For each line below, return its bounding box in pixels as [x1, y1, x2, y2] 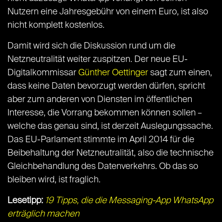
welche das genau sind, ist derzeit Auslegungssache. [7, 122, 213, 131]
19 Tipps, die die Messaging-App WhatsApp [45, 196, 213, 206]
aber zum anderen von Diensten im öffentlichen [7, 95, 192, 105]
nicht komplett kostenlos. [7, 21, 105, 30]
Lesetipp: [7, 196, 43, 206]
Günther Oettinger [78, 68, 148, 78]
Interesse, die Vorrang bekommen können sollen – [7, 109, 202, 118]
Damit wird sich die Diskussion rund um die [7, 42, 175, 51]
